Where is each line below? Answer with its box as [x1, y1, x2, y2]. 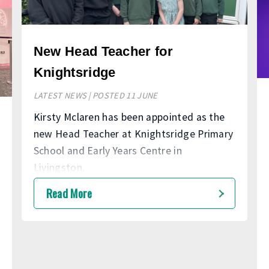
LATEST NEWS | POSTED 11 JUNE [33, 89, 158, 101]
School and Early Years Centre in [33, 144, 182, 157]
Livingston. [33, 160, 85, 174]
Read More [46, 184, 92, 202]
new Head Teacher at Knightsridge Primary [33, 127, 234, 141]
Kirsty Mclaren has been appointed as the [33, 110, 225, 124]
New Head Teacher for [33, 43, 174, 59]
